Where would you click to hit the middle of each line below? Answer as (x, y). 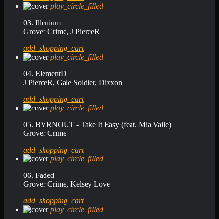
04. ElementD (45, 73)
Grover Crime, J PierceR (62, 31)
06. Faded (39, 175)
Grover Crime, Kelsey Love (67, 184)
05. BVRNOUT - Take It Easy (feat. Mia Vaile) (97, 124)
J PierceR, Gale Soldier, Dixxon (73, 82)
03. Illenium (42, 22)
